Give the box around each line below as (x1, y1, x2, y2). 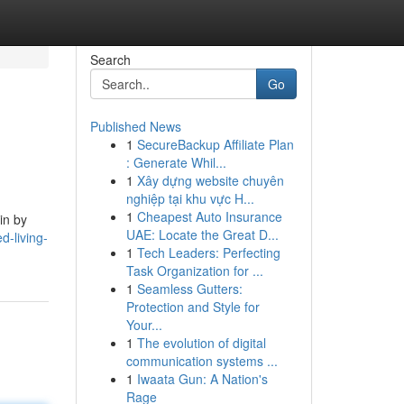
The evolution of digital (136, 334, 266, 352)
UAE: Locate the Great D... (125, 225, 279, 243)
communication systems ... (125, 352, 278, 370)
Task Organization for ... (125, 262, 263, 280)
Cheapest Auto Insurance (136, 207, 282, 225)
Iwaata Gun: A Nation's (136, 370, 268, 388)
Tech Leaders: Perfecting (136, 243, 280, 262)
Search (89, 50, 131, 69)
